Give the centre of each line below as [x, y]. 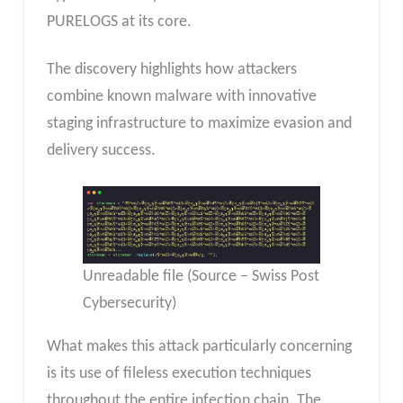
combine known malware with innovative [181, 97]
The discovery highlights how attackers [171, 70]
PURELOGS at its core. [119, 22]
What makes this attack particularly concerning [199, 346]
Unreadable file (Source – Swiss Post [201, 276]
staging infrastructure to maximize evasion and [199, 124]
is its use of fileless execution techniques [179, 373]
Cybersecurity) [129, 303]
